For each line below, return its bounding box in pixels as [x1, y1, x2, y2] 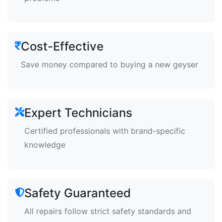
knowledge [24, 140, 65, 150]
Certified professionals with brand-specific [24, 126, 185, 136]
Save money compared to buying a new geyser [21, 59, 198, 69]
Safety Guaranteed [24, 186, 131, 200]
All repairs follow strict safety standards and [24, 206, 191, 216]
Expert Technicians [24, 106, 132, 120]
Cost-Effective [21, 39, 104, 54]
